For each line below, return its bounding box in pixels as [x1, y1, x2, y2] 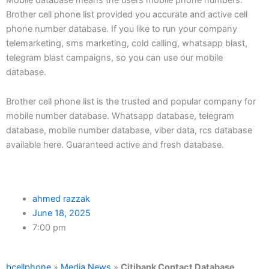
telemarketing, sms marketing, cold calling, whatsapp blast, [6, 37, 247, 49]
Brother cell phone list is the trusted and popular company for [6, 96, 256, 107]
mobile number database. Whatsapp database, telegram [6, 110, 234, 122]
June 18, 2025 [32, 207, 91, 219]
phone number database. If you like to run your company [6, 23, 237, 34]
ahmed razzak [32, 193, 90, 204]
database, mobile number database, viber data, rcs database [6, 125, 252, 136]
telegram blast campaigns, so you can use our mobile [6, 52, 223, 63]
